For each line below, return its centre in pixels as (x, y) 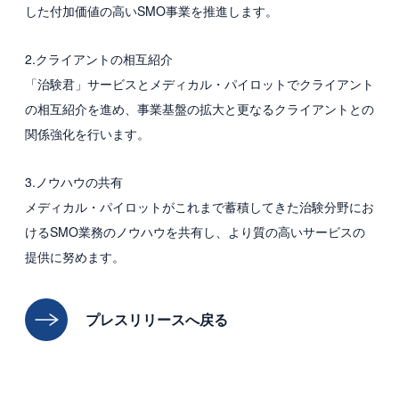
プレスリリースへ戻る (157, 319)
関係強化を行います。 (87, 134)
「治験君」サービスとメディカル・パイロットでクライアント (199, 84)
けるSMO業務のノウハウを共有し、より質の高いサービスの (195, 232)
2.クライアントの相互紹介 (99, 59)
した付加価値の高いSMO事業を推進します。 (151, 11)
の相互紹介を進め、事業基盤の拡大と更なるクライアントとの (199, 109)
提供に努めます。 (75, 256)
